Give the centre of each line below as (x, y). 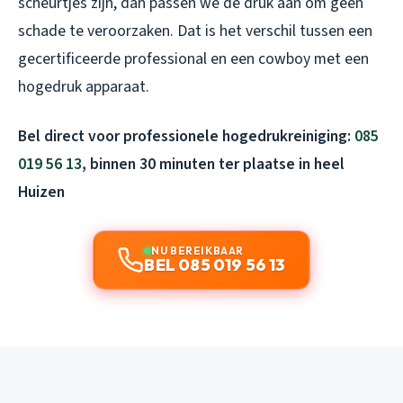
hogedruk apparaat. (84, 87)
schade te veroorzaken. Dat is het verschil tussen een (195, 31)
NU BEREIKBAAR (197, 251)
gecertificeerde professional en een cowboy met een (193, 59)
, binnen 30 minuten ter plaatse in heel (213, 165)
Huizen (41, 193)
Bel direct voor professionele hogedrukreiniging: (186, 137)
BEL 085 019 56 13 (215, 265)
